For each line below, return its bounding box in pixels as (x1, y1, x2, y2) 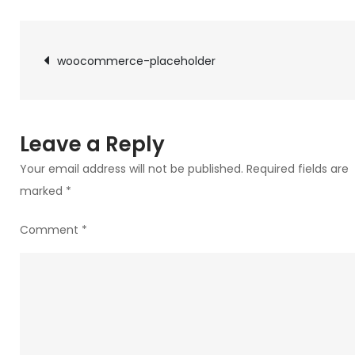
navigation (43, 76, 222, 123)
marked (20, 183, 66, 199)
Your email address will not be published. (20, 161, 243, 177)
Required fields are (246, 161, 349, 177)
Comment (20, 222, 82, 238)
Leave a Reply (20, 130, 165, 158)
